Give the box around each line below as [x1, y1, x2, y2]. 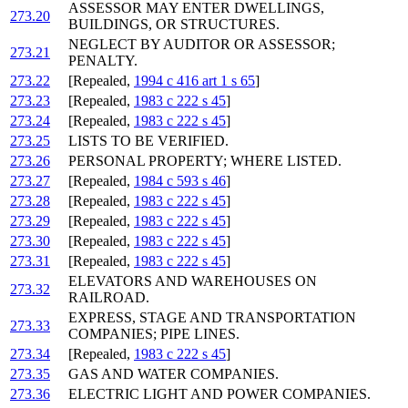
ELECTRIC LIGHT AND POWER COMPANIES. [68, 386, 371, 403]
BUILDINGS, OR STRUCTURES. [68, 16, 280, 33]
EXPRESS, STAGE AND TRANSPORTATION [68, 310, 356, 326]
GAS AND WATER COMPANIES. [68, 366, 279, 382]
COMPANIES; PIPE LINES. [68, 326, 240, 342]
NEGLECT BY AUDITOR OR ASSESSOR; [68, 36, 335, 53]
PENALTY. [68, 53, 138, 69]
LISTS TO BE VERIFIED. [68, 133, 229, 149]
